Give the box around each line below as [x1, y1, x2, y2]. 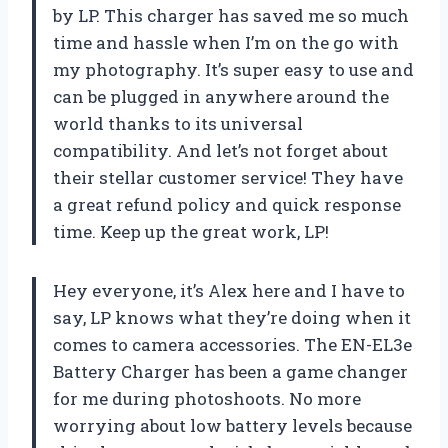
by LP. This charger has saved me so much [53, 3, 409, 27]
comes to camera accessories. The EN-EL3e [53, 332, 412, 356]
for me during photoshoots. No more [53, 386, 361, 410]
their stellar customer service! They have [53, 165, 403, 189]
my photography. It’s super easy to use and [53, 57, 414, 81]
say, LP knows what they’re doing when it [53, 305, 411, 329]
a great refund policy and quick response [53, 192, 401, 216]
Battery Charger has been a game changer [53, 359, 408, 383]
